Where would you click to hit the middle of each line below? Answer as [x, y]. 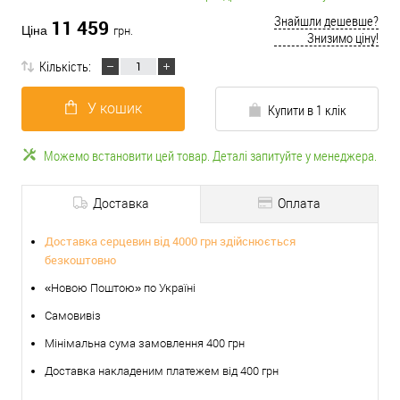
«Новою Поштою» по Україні [120, 288]
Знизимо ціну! [343, 37]
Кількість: [65, 66]
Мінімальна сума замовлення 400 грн [145, 343]
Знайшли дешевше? [326, 21]
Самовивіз [73, 316]
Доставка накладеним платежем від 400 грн [162, 371]
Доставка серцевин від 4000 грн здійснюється [170, 241]
